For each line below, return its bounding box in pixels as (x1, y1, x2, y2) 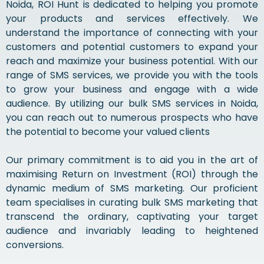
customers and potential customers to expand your (6, 40, 258, 54)
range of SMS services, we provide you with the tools (6, 68, 258, 82)
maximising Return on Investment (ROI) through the (6, 167, 258, 181)
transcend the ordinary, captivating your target (6, 210, 258, 223)
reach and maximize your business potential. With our (6, 54, 258, 68)
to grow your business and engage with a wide (6, 82, 258, 96)
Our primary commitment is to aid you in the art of (6, 153, 258, 167)
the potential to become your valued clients (6, 125, 210, 138)
